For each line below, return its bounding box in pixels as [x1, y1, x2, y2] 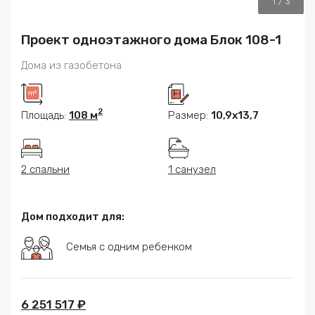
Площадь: [21, 109, 69, 122]
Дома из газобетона [21, 59, 122, 72]
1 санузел [168, 163, 216, 176]
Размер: [168, 109, 211, 122]
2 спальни [21, 163, 70, 176]
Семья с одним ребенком [66, 240, 192, 254]
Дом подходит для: [21, 210, 124, 224]
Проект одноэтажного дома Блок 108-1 [21, 32, 281, 49]
